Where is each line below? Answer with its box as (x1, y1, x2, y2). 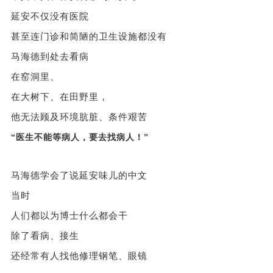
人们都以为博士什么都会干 (10, 210, 128, 221)
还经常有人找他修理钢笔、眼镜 (10, 250, 147, 261)
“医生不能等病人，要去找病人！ (10, 132, 144, 142)
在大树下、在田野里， (10, 91, 108, 102)
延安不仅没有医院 (10, 11, 89, 21)
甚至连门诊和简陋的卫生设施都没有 (10, 31, 167, 41)
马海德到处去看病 (10, 51, 89, 62)
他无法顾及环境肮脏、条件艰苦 (10, 112, 147, 122)
